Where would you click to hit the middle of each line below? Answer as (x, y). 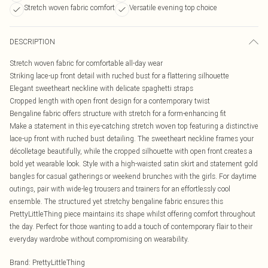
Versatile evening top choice (173, 7)
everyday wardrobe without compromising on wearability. (99, 239)
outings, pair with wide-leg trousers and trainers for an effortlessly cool (120, 189)
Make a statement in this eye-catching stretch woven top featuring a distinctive (134, 126)
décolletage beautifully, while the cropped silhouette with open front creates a (131, 151)
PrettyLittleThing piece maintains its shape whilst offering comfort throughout (133, 214)
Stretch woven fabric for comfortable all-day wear (86, 63)
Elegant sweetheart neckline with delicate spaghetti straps (101, 88)
